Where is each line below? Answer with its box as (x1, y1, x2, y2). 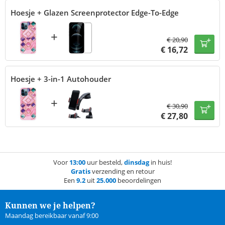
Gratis (70, 167, 90, 176)
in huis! (149, 158, 172, 167)
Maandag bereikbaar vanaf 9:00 (5, 211, 98, 220)
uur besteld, (85, 158, 124, 167)
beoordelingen (116, 176, 161, 185)
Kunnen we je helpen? (5, 200, 95, 211)
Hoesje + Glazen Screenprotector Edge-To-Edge (11, 8, 179, 18)
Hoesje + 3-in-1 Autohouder (11, 74, 111, 84)
